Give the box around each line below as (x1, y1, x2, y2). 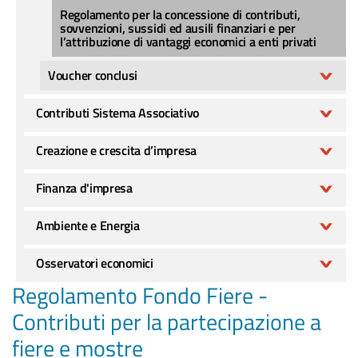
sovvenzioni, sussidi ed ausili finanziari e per (60, 18, 296, 38)
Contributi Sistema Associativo (36, 103, 199, 122)
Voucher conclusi (48, 66, 138, 85)
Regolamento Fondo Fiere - (12, 278, 268, 312)
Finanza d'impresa (36, 178, 133, 197)
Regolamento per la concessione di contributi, (60, 5, 300, 24)
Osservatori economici (36, 253, 153, 272)
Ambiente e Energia (36, 216, 140, 235)
